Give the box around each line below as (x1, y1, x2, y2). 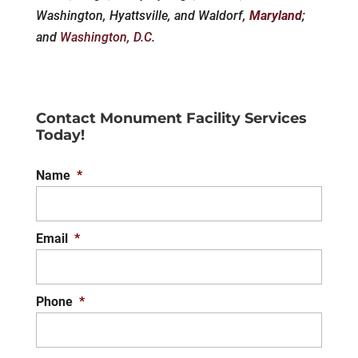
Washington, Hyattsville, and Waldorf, (35, 8, 249, 24)
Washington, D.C (59, 30, 152, 46)
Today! (35, 126, 85, 145)
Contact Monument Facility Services (35, 109, 307, 128)
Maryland (249, 8, 302, 24)
